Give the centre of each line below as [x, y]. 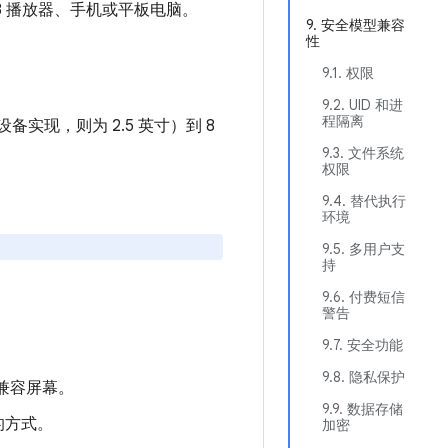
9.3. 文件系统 [363, 153]
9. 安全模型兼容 [355, 25]
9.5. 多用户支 [363, 249]
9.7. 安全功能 [362, 345]
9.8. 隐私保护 [363, 377]
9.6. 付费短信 [363, 297]
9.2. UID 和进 [362, 105]
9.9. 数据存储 [362, 409]
